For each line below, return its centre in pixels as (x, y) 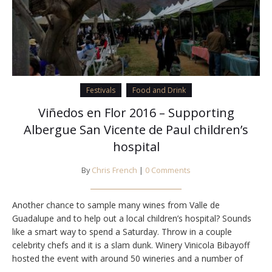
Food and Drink (159, 90)
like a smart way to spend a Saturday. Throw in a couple (122, 232)
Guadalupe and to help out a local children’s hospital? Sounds (132, 219)
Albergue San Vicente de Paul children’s (136, 130)
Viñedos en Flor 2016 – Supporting (136, 113)
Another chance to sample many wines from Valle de (116, 205)
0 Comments (168, 171)
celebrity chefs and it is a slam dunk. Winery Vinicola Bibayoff (131, 245)
